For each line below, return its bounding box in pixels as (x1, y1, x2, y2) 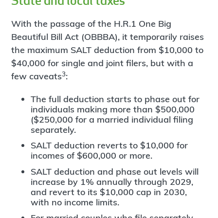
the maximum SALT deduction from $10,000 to (11, 44, 203, 56)
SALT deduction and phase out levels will (30, 165, 199, 177)
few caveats (11, 71, 62, 82)
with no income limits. (30, 196, 119, 208)
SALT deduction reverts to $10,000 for (30, 140, 188, 151)
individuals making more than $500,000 (30, 103, 195, 115)
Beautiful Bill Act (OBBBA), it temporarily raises (11, 31, 204, 43)
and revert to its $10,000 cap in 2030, (30, 186, 187, 198)
